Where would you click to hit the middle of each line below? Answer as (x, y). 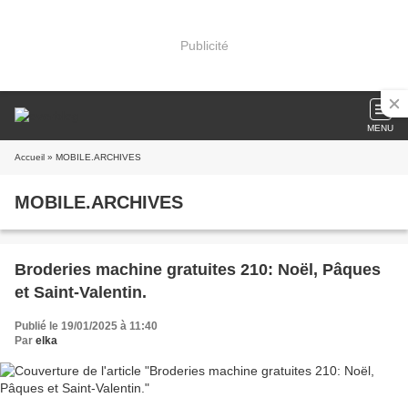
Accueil (30, 157)
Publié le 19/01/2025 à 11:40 (86, 326)
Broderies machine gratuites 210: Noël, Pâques (198, 270)
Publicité (204, 45)
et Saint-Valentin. (81, 292)
